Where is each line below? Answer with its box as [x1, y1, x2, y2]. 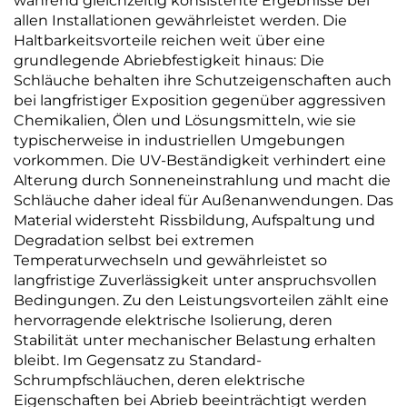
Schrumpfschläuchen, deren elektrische [14, 371, 305, 389]
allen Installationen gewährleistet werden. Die [14, 11, 347, 29]
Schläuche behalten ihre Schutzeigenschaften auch [14, 71, 392, 89]
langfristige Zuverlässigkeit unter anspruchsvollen [14, 271, 377, 289]
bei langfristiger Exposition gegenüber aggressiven [14, 91, 386, 109]
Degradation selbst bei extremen [14, 231, 254, 249]
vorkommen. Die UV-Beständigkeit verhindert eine [14, 151, 386, 169]
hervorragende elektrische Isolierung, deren [14, 311, 333, 329]
